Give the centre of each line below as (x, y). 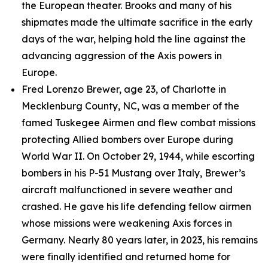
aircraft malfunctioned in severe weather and (127, 190)
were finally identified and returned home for (126, 257)
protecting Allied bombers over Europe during (127, 139)
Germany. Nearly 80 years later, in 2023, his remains (140, 240)
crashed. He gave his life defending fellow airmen (136, 206)
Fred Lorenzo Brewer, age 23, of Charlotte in (124, 89)
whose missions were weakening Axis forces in (127, 223)
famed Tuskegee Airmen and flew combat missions (138, 123)
